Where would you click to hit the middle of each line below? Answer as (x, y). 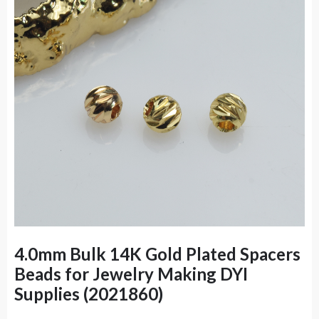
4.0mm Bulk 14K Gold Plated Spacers (157, 254)
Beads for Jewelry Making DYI (131, 274)
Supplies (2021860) (89, 294)
